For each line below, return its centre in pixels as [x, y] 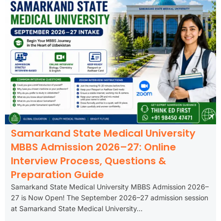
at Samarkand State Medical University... [77, 208]
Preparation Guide [57, 174]
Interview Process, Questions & [89, 161]
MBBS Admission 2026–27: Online [93, 147]
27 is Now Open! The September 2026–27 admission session [110, 197]
